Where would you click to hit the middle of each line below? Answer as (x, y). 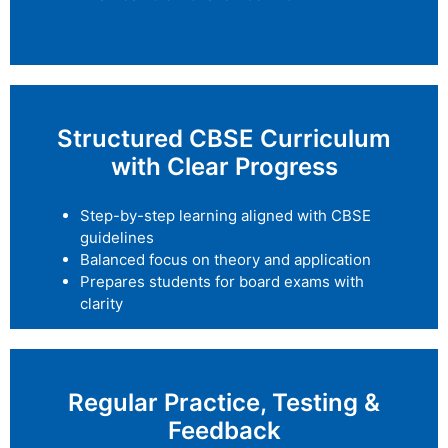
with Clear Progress (224, 166)
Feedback (224, 431)
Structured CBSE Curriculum (224, 138)
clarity (101, 303)
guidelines (117, 237)
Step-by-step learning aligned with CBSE (225, 215)
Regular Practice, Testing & (224, 403)
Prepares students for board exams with (222, 281)
